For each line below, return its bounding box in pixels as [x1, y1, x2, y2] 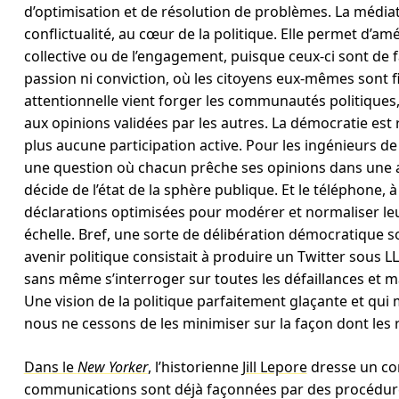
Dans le [23, 357, 77, 377]
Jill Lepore [241, 357, 307, 377]
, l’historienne [147, 357, 242, 377]
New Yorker [77, 357, 148, 377]
